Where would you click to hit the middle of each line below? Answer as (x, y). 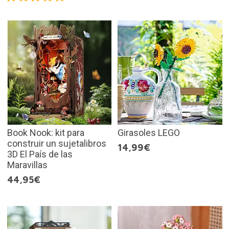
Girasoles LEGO (149, 133)
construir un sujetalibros (56, 144)
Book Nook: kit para (45, 133)
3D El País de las (40, 154)
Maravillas (27, 165)
